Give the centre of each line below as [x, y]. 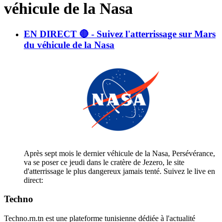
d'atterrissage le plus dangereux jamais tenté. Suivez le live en [119, 171]
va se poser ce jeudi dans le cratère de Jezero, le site [104, 162]
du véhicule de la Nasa [69, 45]
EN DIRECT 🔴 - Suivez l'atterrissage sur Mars [120, 34]
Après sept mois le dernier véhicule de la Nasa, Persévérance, [119, 153]
